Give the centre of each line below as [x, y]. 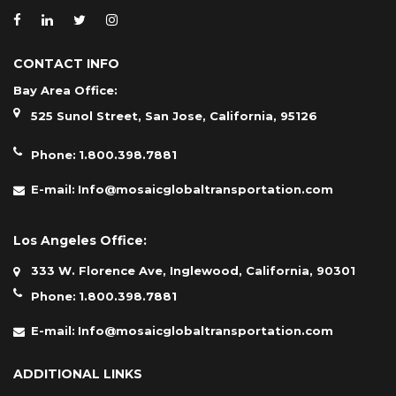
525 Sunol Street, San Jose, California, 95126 [174, 115]
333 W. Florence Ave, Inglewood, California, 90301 [193, 270]
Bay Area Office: [65, 90]
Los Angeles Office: [80, 240]
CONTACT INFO [66, 63]
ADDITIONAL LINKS [78, 373]
